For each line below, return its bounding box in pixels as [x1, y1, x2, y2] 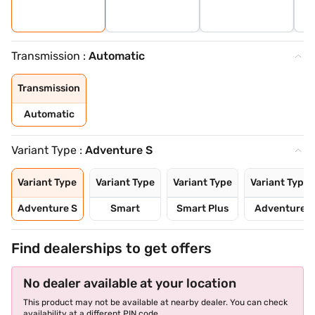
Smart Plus [176, 202, 229, 214]
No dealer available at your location [23, 276, 236, 291]
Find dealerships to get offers [11, 240, 212, 257]
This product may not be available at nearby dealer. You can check [23, 297, 288, 307]
